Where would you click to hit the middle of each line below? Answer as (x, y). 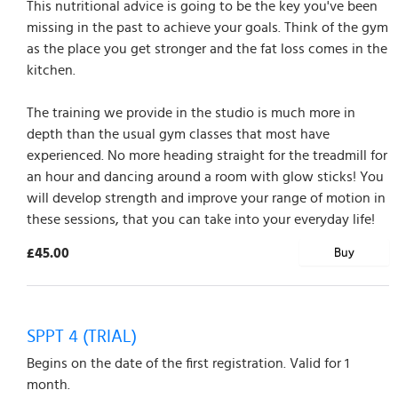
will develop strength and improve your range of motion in (206, 198)
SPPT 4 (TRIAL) (82, 336)
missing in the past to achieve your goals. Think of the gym (207, 27)
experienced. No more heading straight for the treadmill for (207, 155)
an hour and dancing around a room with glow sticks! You (205, 176)
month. (48, 384)
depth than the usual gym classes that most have (178, 134)
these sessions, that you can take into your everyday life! (201, 219)
